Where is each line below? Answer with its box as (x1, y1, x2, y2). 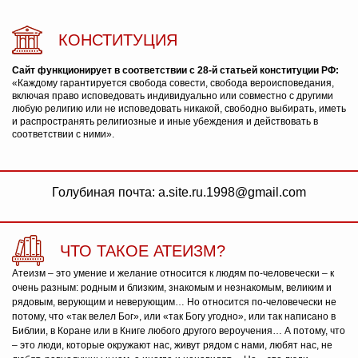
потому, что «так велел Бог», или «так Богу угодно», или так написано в (12, 311, 336, 323)
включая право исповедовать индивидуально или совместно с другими (12, 90, 333, 102)
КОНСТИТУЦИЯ (58, 31, 177, 50)
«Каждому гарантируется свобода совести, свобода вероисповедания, (12, 78, 334, 89)
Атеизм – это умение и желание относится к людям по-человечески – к (12, 268, 334, 280)
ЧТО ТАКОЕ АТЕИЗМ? (60, 241, 225, 260)
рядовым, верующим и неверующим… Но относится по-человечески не (12, 296, 336, 308)
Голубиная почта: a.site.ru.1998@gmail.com (52, 185, 306, 200)
